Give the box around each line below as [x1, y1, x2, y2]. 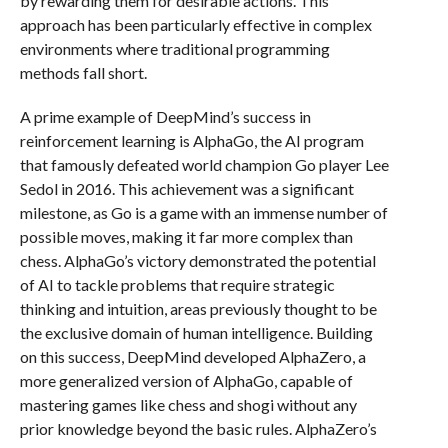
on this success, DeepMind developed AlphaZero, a [19, 347, 366, 366]
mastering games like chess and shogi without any [19, 395, 357, 414]
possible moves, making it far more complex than [19, 227, 353, 246]
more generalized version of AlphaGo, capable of [19, 371, 353, 390]
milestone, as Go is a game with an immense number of [19, 203, 388, 222]
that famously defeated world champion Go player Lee [19, 155, 389, 174]
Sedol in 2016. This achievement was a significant [19, 179, 354, 198]
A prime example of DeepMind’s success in [19, 107, 311, 126]
